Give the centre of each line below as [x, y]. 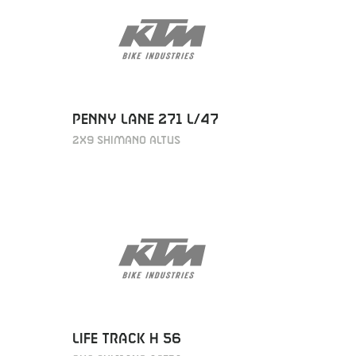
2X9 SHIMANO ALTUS [126, 140]
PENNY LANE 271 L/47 [145, 119]
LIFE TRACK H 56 [127, 339]
